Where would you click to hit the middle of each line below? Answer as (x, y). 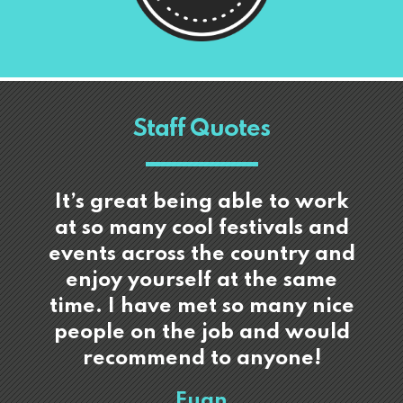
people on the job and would (201, 332)
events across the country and (201, 254)
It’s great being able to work (201, 202)
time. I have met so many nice (201, 306)
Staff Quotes (201, 129)
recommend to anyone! (201, 358)
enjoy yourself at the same (201, 280)
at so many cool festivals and (201, 228)
